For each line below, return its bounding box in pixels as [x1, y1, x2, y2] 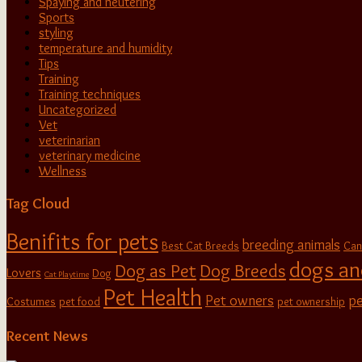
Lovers [6, 264, 41, 281]
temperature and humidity [39, 40, 172, 56]
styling [39, 24, 74, 40]
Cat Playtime [44, 269, 89, 280]
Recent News [6, 326, 88, 345]
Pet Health [103, 283, 202, 312]
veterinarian [39, 132, 100, 148]
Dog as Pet [115, 259, 196, 283]
